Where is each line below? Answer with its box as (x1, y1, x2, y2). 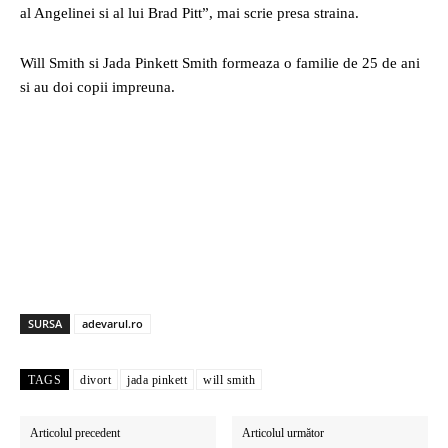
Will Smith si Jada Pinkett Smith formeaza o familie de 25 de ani (20, 55, 420, 71)
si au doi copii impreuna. (20, 79, 175, 95)
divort (80, 373, 111, 387)
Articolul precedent (30, 426, 120, 440)
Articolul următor (242, 426, 325, 440)
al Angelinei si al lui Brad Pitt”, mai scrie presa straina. (20, 5, 359, 21)
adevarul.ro (82, 316, 143, 331)
